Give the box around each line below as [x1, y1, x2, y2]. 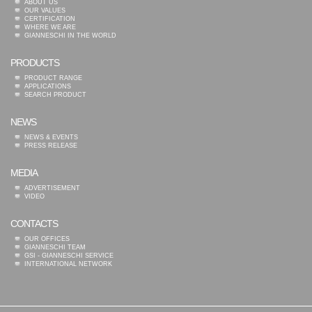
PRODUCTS [10, 56, 59, 68]
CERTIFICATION [24, 15, 75, 22]
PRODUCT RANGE [24, 74, 82, 81]
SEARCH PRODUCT [24, 91, 86, 98]
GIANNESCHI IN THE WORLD [24, 31, 116, 39]
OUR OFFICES [24, 235, 70, 242]
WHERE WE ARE [24, 23, 76, 31]
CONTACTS [10, 217, 58, 229]
